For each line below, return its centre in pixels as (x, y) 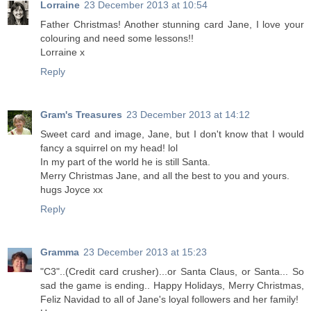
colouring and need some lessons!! (117, 39)
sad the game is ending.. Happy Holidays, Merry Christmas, (172, 286)
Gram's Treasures (81, 115)
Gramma (60, 252)
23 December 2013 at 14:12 (188, 115)
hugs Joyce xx (72, 190)
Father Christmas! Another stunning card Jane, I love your (172, 25)
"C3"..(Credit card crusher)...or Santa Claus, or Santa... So (172, 272)
